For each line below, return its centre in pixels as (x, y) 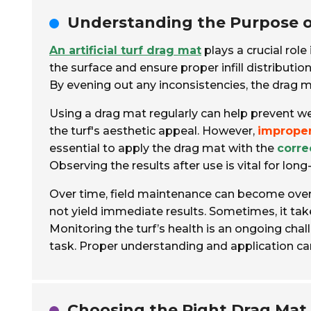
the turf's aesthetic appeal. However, (153, 131)
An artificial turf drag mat (125, 50)
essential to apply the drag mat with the (163, 148)
